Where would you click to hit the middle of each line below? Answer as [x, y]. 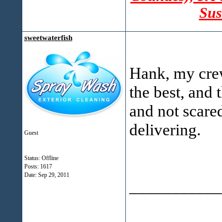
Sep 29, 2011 [54, 175]
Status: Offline [41, 158]
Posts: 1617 [38, 166]
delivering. [165, 130]
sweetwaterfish [48, 38]
